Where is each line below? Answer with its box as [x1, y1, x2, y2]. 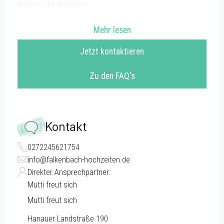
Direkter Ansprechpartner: [27, 166, 110, 177]
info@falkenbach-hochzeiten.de [27, 154, 130, 164]
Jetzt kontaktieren [80, 46, 144, 56]
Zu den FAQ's [89, 70, 135, 81]
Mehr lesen [93, 24, 131, 35]
